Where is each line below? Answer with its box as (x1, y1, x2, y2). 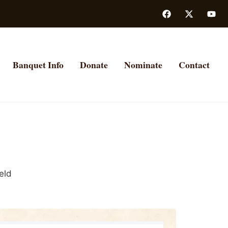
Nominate (124, 58, 162, 71)
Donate (80, 58, 108, 71)
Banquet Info (13, 58, 64, 71)
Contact (179, 58, 210, 71)
